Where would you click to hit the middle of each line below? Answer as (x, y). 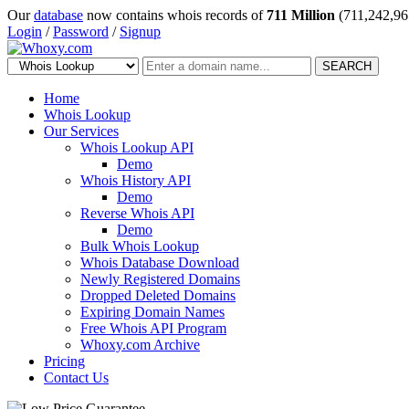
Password (81, 31)
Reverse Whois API (137, 213)
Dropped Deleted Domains (158, 295)
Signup (140, 31)
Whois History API (136, 180)
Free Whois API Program (153, 328)
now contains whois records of (175, 15)
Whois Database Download (160, 262)
